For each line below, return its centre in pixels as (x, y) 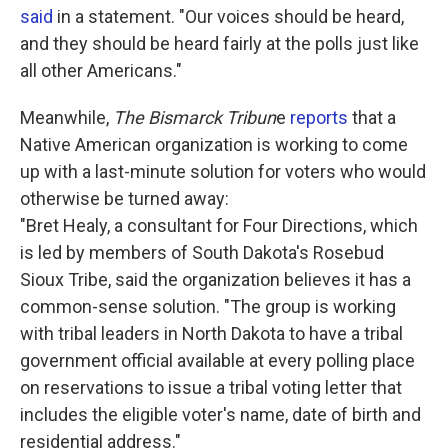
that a (372, 118)
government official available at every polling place (217, 361)
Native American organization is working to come (214, 145)
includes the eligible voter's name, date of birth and (220, 415)
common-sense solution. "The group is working (208, 307)
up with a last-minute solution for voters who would (223, 172)
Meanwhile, (66, 118)
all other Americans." (101, 71)
